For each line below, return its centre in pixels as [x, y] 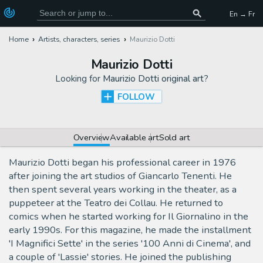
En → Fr [242, 14]
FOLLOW [136, 97]
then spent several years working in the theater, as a [123, 190]
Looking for [79, 78]
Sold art [174, 137]
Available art [134, 137]
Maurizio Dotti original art [153, 78]
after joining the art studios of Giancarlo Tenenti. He [120, 176]
